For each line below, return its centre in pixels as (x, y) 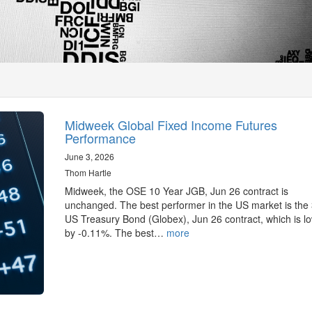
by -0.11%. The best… (115, 233)
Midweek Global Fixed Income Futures (171, 125)
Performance (100, 138)
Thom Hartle (88, 172)
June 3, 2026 (89, 156)
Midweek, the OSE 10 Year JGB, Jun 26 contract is (176, 191)
